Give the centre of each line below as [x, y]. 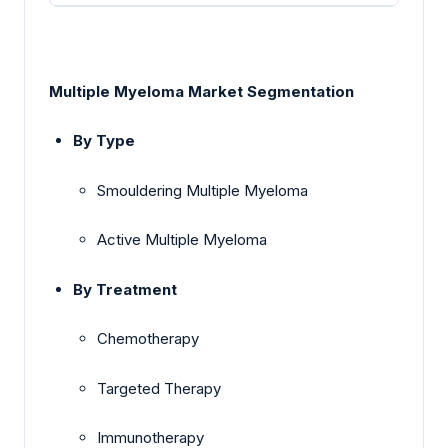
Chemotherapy [148, 339]
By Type [104, 141]
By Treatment [125, 289]
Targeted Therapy [159, 388]
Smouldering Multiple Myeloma [202, 190]
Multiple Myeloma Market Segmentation [201, 91]
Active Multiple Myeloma [182, 240]
